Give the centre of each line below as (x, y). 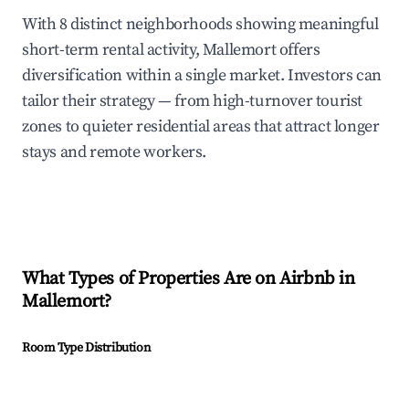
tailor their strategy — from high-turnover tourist (193, 101)
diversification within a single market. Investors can (202, 76)
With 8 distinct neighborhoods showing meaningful (200, 25)
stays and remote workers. (115, 152)
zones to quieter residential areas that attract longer (201, 127)
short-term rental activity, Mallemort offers (171, 50)
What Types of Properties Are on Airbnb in (189, 279)
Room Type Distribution (86, 348)
